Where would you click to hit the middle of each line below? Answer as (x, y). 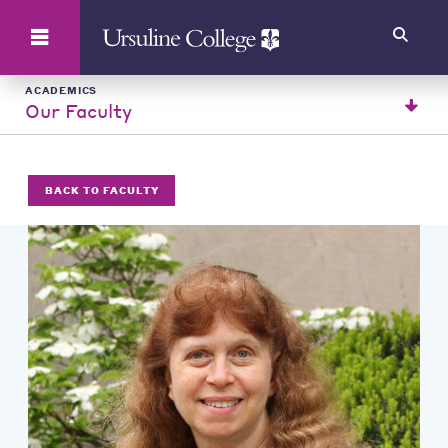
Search (77, 20)
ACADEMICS (61, 90)
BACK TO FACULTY (101, 189)
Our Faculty (78, 110)
